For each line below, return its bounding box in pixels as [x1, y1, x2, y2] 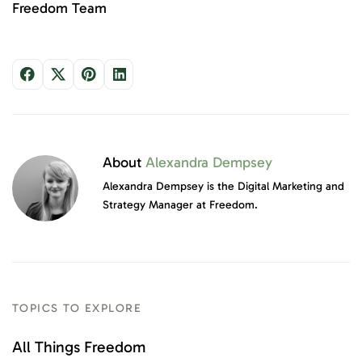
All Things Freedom [12, 337, 145, 356]
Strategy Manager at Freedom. [103, 197, 258, 212]
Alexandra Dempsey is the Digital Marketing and [103, 179, 344, 193]
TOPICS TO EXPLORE [12, 301, 141, 315]
